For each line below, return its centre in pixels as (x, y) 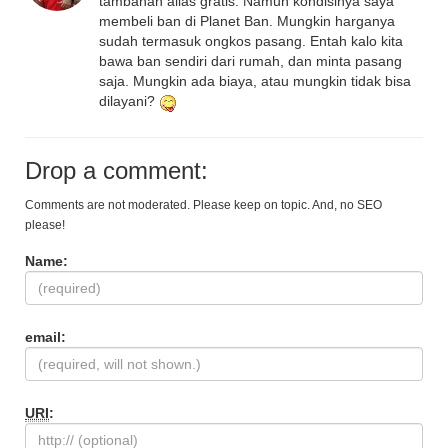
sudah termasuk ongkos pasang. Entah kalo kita (251, 41)
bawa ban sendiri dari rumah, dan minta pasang (250, 61)
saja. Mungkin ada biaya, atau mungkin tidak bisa (255, 81)
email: (45, 336)
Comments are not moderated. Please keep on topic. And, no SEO (203, 204)
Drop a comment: (116, 170)
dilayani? (129, 101)
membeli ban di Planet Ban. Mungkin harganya (247, 21)
